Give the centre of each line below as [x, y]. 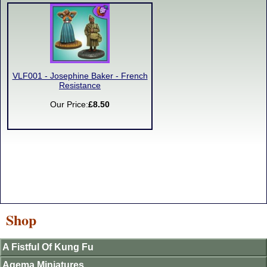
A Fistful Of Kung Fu [48, 247]
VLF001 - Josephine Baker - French [80, 76]
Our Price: [69, 105]
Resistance [80, 86]
